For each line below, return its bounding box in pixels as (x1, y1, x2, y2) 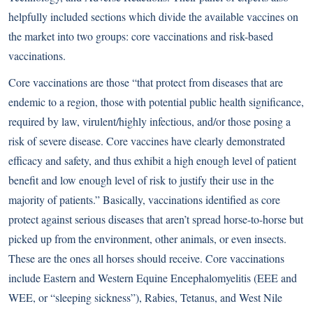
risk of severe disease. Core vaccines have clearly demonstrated (8, 133, 285, 149)
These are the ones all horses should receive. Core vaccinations (8, 251, 284, 266)
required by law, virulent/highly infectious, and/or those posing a (8, 114, 291, 129)
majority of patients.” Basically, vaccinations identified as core (8, 192, 280, 208)
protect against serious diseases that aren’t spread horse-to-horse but (8, 212, 303, 227)
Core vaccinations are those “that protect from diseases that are (8, 75, 283, 90)
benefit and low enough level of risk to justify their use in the (8, 173, 274, 188)
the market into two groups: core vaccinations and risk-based (8, 29, 273, 44)
